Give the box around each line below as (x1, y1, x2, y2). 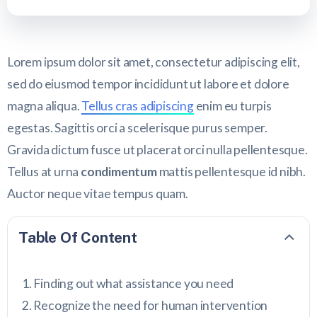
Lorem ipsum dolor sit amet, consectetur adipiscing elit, (7, 54, 300, 70)
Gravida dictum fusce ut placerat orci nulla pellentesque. (7, 142, 308, 158)
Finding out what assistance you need (33, 276, 234, 292)
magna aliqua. (7, 98, 82, 114)
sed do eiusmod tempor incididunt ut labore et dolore (7, 76, 289, 92)
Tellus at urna (7, 164, 81, 180)
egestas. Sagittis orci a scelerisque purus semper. (7, 120, 267, 136)
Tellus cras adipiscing (81, 98, 194, 114)
